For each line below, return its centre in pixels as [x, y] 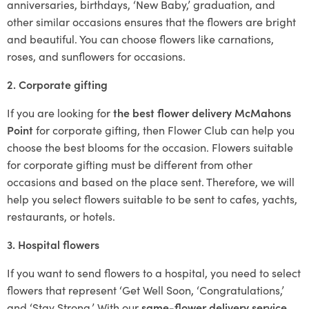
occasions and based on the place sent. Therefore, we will [151, 181]
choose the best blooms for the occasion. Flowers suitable [150, 147]
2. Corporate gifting [57, 84]
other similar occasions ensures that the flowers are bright [151, 21]
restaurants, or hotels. [61, 216]
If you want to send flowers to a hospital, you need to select [154, 272]
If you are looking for [60, 112]
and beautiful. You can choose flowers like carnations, [140, 38]
